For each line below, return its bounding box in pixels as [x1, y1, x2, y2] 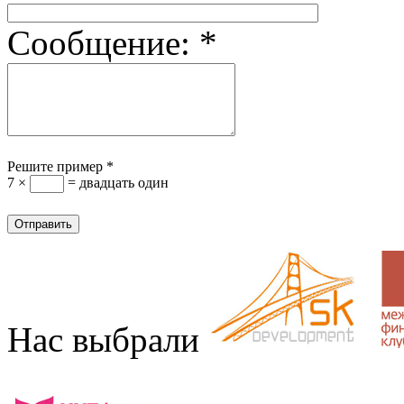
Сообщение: [7, 23, 199, 62]
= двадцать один [64, 175, 169, 190]
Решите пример [7, 159, 103, 174]
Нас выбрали [7, 320, 199, 359]
